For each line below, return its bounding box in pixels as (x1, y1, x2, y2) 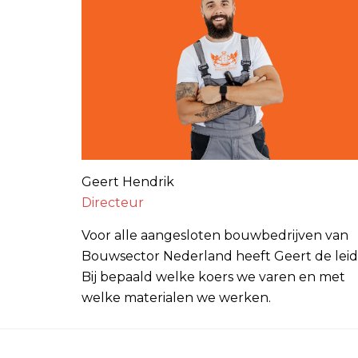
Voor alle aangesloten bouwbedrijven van (82, 227, 348, 243)
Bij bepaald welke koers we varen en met (82, 268, 345, 284)
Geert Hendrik (82, 173, 174, 189)
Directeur (82, 194, 144, 210)
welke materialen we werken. (82, 289, 271, 305)
